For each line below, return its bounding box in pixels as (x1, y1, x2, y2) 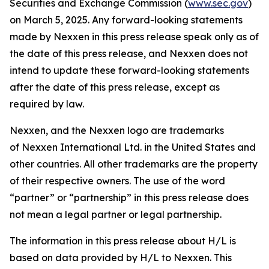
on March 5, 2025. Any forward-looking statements (10, 14, 243, 26)
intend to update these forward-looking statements (10, 64, 249, 76)
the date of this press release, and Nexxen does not (10, 47, 248, 59)
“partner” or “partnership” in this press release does (10, 192, 249, 204)
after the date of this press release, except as (10, 81, 220, 93)
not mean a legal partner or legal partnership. (10, 208, 222, 220)
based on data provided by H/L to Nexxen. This (10, 252, 232, 264)
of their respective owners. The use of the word (10, 175, 225, 187)
